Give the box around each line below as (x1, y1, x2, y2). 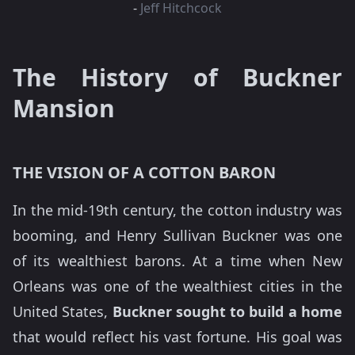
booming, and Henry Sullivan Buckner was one (13, 226, 342, 246)
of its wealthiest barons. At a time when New (13, 251, 342, 271)
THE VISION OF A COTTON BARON (13, 162, 276, 183)
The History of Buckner (13, 61, 342, 94)
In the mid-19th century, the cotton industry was (13, 200, 342, 220)
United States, (13, 302, 113, 322)
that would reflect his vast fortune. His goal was (13, 327, 342, 347)
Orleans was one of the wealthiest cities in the (13, 277, 342, 296)
